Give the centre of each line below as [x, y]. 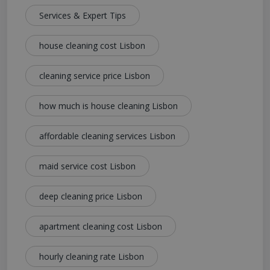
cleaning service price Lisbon [95, 76]
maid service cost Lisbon [87, 166]
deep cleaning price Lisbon [91, 196]
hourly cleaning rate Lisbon [92, 257]
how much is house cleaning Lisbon [108, 106]
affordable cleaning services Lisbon [107, 136]
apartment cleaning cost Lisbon [101, 227]
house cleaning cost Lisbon [92, 46]
